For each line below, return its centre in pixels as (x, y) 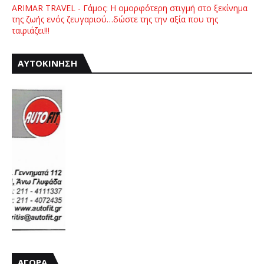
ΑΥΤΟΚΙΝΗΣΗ (47, 63)
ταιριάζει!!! (31, 31)
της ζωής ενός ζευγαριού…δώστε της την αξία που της (115, 19)
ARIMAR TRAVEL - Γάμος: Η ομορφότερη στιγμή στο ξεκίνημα (130, 8)
